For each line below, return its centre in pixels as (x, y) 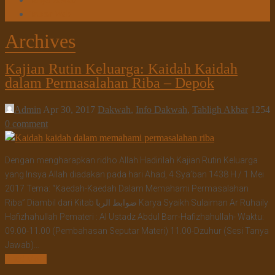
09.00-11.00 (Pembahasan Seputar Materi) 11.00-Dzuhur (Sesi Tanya (137, 230)
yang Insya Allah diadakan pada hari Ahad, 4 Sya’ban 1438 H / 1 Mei (134, 174)
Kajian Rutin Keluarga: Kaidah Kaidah (121, 68)
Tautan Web (50, 14)
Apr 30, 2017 (69, 109)
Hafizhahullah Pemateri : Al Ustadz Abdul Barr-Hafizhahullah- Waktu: (134, 216)
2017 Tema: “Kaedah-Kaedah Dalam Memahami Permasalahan (127, 188)
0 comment (26, 123)
